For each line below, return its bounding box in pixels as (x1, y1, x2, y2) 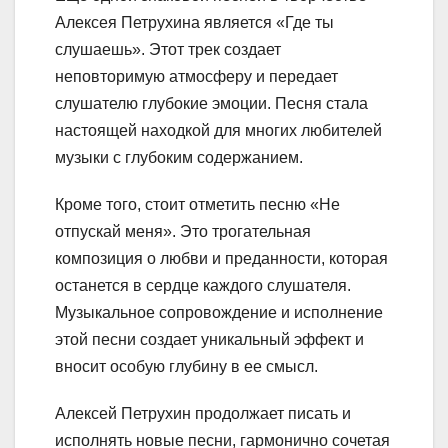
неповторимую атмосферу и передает (55, 68, 338, 86)
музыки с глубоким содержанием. (55, 149, 303, 167)
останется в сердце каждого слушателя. (55, 277, 351, 295)
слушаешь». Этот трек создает (55, 41, 281, 59)
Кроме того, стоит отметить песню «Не (55, 196, 340, 214)
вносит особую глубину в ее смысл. (55, 358, 318, 376)
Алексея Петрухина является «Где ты (55, 14, 334, 32)
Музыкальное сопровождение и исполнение (55, 304, 383, 322)
